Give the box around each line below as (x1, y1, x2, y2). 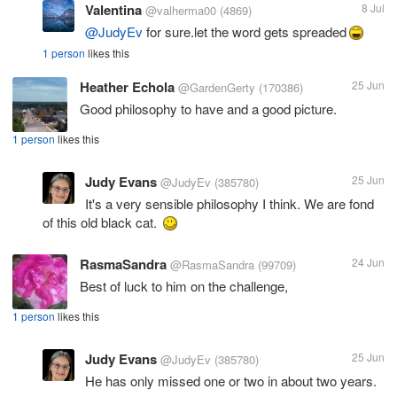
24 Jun (352, 253, 385, 269)
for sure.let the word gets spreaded (143, 21, 346, 41)
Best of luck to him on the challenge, (80, 276, 288, 295)
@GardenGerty (178, 78, 255, 96)
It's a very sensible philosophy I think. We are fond (85, 193, 374, 213)
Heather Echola (80, 76, 175, 97)
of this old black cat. (43, 212, 160, 231)
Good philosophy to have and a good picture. (80, 98, 337, 118)
